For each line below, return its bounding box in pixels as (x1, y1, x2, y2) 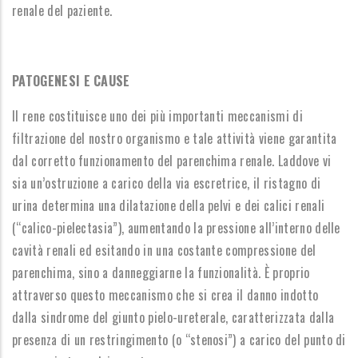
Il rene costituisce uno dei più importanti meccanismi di (12, 106, 303, 125)
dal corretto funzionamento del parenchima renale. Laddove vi (12, 151, 332, 170)
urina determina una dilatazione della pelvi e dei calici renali (12, 196, 325, 215)
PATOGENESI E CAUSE (12, 71, 130, 90)
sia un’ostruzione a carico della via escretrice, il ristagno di (12, 173, 321, 193)
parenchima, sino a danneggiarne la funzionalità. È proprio (12, 263, 310, 282)
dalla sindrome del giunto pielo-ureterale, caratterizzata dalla (12, 308, 335, 327)
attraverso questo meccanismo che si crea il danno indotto (12, 285, 319, 304)
